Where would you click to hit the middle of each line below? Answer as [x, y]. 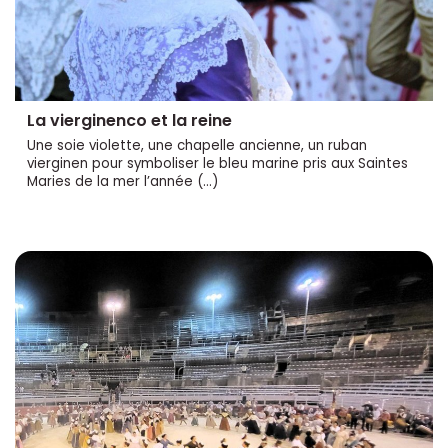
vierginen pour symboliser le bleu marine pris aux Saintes [217, 163]
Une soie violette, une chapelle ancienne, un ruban [197, 145]
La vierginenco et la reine [129, 120]
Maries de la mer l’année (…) [122, 181]
